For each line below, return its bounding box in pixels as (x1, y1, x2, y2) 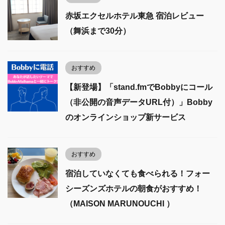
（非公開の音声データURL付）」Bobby (65, 98, 212, 107)
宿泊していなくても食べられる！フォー (65, 169, 210, 178)
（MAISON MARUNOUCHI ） (65, 199, 174, 208)
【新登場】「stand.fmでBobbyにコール (65, 83, 212, 92)
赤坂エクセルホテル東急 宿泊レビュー (65, 12, 204, 21)
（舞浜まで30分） (65, 27, 131, 36)
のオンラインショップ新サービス (65, 113, 186, 122)
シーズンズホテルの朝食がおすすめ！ (65, 184, 202, 193)
